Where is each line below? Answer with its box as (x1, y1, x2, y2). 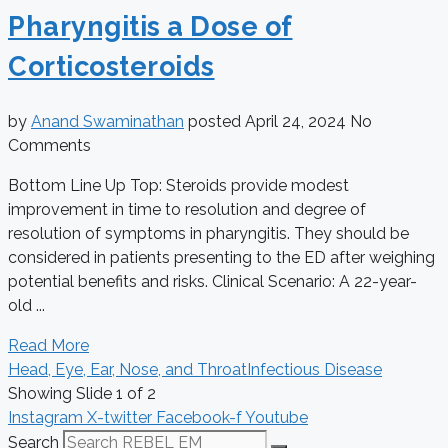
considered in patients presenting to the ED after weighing (8, 247, 435, 267)
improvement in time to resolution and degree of (8, 199, 366, 219)
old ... (8, 295, 45, 315)
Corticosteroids (8, 51, 215, 83)
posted (188, 111, 245, 131)
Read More (8, 335, 89, 355)
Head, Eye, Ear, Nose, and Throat (8, 359, 247, 379)
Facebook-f (156, 407, 242, 427)
